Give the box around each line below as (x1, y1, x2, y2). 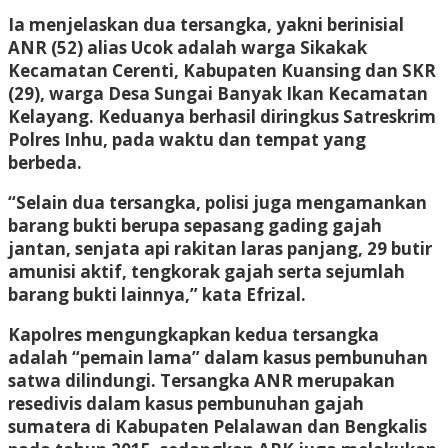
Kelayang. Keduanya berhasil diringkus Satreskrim (8, 104, 436, 128)
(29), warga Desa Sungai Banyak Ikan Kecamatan (8, 81, 428, 105)
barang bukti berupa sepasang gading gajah (8, 213, 382, 237)
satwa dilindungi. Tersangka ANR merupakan (8, 368, 395, 392)
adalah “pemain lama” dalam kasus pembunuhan (8, 345, 428, 369)
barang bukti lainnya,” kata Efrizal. (8, 282, 306, 306)
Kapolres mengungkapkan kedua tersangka (8, 322, 379, 346)
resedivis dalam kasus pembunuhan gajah (8, 391, 364, 415)
